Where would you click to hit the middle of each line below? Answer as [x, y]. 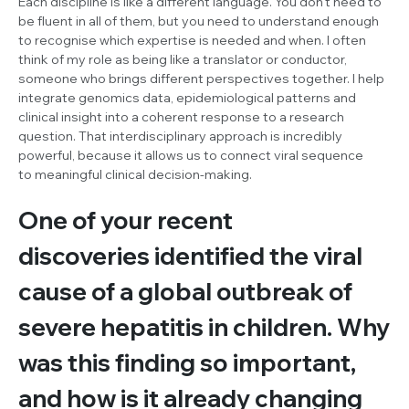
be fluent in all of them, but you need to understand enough [199, 21]
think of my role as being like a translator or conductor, [183, 59]
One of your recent [126, 220]
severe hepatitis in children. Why [204, 327]
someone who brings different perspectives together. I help [201, 78]
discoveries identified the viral [190, 256]
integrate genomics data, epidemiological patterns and [187, 97]
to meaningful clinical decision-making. [136, 174]
